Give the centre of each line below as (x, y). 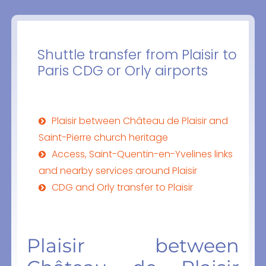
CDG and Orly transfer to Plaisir (122, 188)
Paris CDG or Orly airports (122, 71)
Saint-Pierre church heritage (103, 138)
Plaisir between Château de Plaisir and (140, 121)
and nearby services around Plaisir (118, 171)
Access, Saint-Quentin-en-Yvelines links (142, 154)
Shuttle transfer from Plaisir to (137, 55)
